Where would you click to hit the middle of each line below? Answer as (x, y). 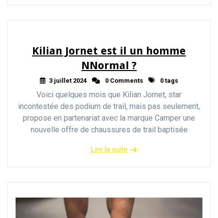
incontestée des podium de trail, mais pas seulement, (109, 106)
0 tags (168, 80)
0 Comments (123, 80)
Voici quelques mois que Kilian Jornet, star (109, 94)
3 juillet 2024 (68, 80)
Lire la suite (109, 149)
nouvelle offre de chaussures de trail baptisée (109, 129)
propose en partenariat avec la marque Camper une (109, 118)
